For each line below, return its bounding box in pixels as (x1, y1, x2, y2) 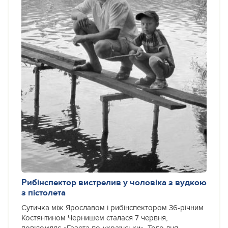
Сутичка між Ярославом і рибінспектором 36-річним (21, 203, 204, 212)
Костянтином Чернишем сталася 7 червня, (21, 213, 167, 222)
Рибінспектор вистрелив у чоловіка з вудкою (21, 177, 207, 188)
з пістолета (21, 187, 66, 198)
